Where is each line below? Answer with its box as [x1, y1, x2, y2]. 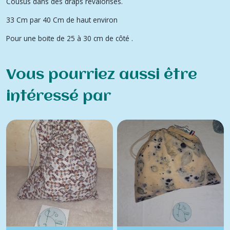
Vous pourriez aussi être [6, 67, 197, 83]
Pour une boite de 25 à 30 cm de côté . [6, 33, 133, 43]
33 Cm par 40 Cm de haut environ [6, 14, 118, 25]
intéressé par [6, 88, 111, 104]
